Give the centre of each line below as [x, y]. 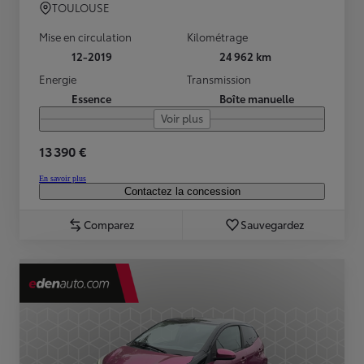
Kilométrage [217, 37]
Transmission [219, 79]
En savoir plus [63, 179]
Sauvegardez [272, 225]
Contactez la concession [182, 192]
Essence [91, 99]
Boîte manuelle [257, 99]
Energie [58, 79]
